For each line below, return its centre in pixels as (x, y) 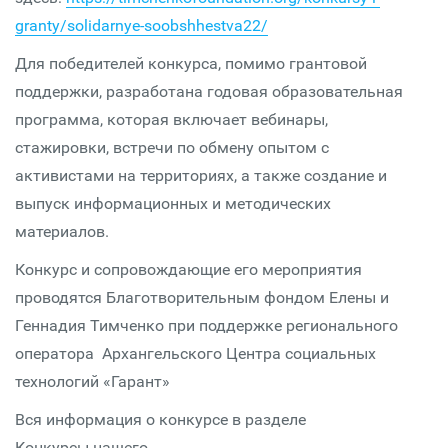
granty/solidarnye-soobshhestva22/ (141, 25)
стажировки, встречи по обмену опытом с (172, 147)
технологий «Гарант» (92, 381)
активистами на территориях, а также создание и (201, 175)
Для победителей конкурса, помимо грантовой (191, 63)
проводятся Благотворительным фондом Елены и (202, 297)
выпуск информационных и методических (173, 203)
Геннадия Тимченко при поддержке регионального (206, 325)
